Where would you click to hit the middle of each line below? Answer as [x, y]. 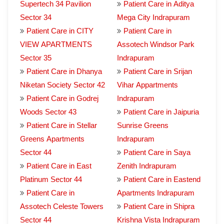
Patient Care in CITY [60, 31]
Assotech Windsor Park [156, 44]
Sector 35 [36, 58]
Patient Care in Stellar [62, 125]
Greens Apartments [52, 139]
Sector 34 [36, 17]
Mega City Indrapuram [153, 17]
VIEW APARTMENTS [56, 44]
